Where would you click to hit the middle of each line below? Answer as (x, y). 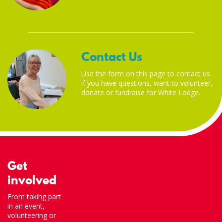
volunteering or (32, 216)
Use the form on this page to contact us (146, 73)
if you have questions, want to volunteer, (147, 83)
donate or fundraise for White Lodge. (141, 92)
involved (32, 180)
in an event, (26, 206)
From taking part (34, 197)
